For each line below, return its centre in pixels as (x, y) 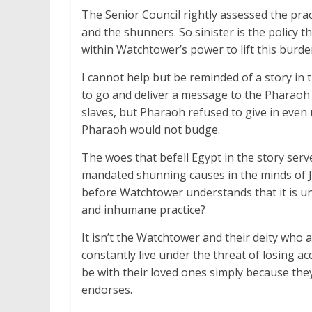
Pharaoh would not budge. (151, 129)
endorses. (107, 289)
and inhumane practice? (143, 209)
